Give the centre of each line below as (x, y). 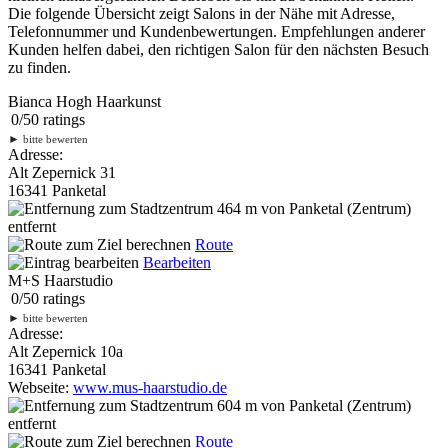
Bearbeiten (177, 262)
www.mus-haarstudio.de (150, 387)
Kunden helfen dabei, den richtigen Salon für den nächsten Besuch (218, 49)
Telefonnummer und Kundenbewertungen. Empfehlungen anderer (216, 31)
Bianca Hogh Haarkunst (84, 101)
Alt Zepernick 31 (62, 172)
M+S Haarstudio (60, 280)
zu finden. (39, 67)
